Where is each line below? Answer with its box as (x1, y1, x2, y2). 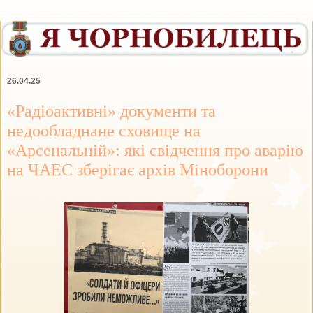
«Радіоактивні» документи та (7, 101, 216, 120)
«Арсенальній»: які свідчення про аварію (7, 140, 303, 159)
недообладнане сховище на (7, 120, 201, 140)
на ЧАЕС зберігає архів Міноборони (7, 159, 268, 179)
